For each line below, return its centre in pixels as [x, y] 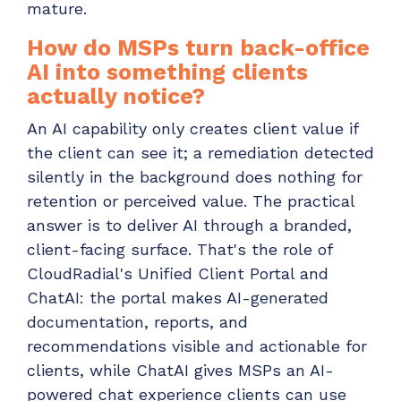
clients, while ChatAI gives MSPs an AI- [180, 370]
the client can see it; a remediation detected [200, 152]
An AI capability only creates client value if [192, 128]
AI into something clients [167, 73]
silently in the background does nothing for [195, 176]
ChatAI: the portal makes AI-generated [178, 297]
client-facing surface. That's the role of [179, 249]
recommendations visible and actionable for [197, 346]
